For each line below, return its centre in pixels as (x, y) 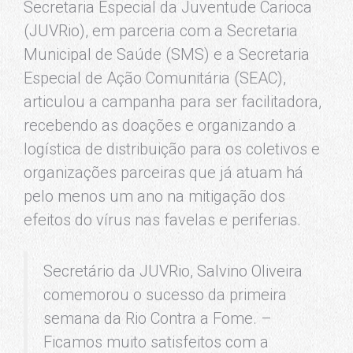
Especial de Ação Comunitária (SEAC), (155, 78)
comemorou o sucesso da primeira (165, 294)
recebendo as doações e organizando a (160, 125)
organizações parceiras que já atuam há (163, 172)
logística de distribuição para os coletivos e (172, 149)
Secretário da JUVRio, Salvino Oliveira (173, 271)
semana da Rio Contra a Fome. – (158, 318)
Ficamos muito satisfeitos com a (156, 342)
